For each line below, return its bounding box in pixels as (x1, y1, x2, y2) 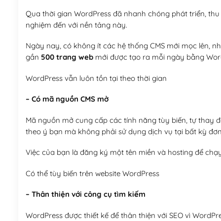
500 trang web (40, 52, 93, 62)
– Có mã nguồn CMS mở (25, 94, 109, 104)
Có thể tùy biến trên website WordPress (25, 168, 159, 178)
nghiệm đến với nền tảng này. (25, 20, 127, 30)
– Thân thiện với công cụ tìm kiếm (25, 189, 146, 199)
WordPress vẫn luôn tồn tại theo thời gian (25, 73, 167, 83)
